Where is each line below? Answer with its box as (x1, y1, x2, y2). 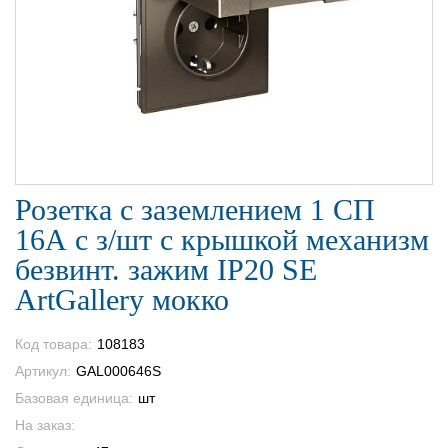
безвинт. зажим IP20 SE (15, 252, 317, 286)
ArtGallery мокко (15, 282, 229, 316)
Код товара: (15, 335, 92, 352)
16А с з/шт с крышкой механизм (15, 222, 429, 256)
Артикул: (15, 362, 71, 379)
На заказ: (15, 416, 75, 433)
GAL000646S (76, 362, 161, 379)
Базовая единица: (15, 389, 133, 406)
